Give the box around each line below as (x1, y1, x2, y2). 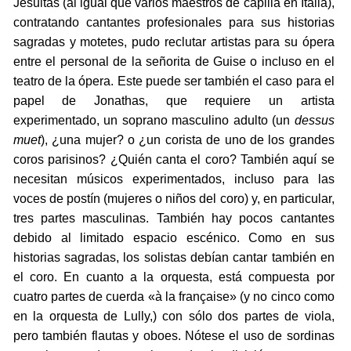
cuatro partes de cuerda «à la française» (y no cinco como (13, 290, 335, 304)
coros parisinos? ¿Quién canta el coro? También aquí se (13, 153, 335, 167)
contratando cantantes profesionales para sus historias (13, 16, 335, 30)
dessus (294, 114, 335, 128)
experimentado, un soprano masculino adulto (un (13, 114, 295, 128)
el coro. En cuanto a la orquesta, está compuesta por (13, 270, 335, 284)
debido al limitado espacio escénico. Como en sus (13, 231, 335, 245)
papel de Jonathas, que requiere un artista (13, 94, 335, 108)
